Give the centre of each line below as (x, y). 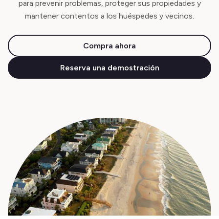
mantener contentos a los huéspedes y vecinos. (109, 16)
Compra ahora (109, 45)
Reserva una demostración (109, 67)
